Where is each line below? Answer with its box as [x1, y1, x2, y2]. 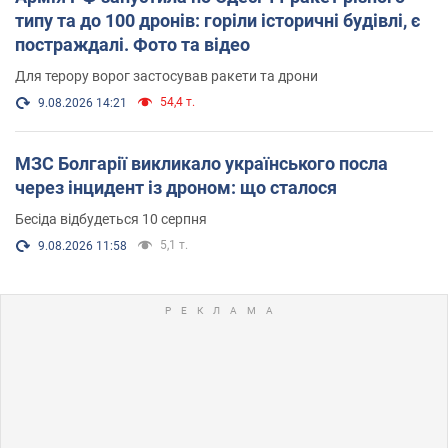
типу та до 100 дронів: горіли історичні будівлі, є [15, 9, 420, 31]
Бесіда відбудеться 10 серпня [15, 210, 207, 227]
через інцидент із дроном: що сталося [15, 176, 337, 198]
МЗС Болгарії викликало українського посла [15, 152, 388, 174]
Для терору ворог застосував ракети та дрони [15, 67, 318, 84]
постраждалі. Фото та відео [15, 33, 250, 55]
